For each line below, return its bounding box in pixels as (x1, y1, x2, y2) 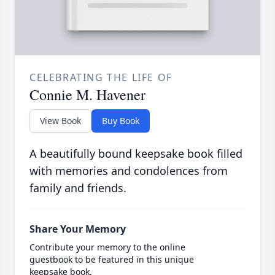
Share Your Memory (29, 222, 126, 236)
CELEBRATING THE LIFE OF (29, 71, 172, 85)
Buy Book (102, 115, 139, 127)
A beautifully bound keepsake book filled (29, 146, 242, 161)
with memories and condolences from (29, 163, 228, 179)
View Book (40, 115, 81, 127)
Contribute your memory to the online (29, 241, 185, 254)
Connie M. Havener (29, 85, 145, 105)
